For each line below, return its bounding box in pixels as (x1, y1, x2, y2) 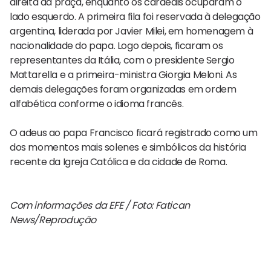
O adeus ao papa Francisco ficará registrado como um (10, 125, 258, 140)
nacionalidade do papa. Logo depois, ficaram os (10, 38, 223, 53)
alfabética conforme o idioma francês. (10, 96, 184, 111)
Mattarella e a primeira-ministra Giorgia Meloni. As (10, 67, 237, 82)
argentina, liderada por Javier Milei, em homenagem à (10, 24, 253, 38)
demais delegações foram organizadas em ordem (10, 82, 237, 96)
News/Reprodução (10, 212, 96, 227)
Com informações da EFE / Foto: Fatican (10, 198, 190, 212)
